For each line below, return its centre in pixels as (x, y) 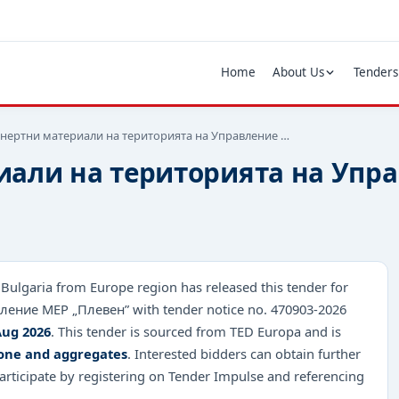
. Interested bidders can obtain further (244, 353)
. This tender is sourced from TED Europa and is (196, 331)
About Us (298, 73)
